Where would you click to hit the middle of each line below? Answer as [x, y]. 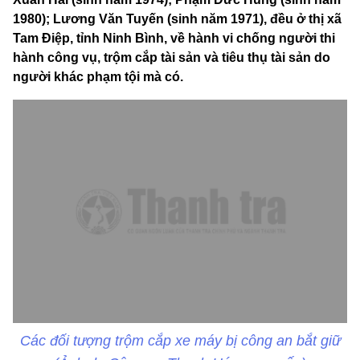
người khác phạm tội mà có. [98, 77]
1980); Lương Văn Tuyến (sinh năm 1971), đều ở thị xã [177, 19]
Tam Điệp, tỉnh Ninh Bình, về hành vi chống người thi [174, 39]
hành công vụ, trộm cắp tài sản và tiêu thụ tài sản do [172, 58]
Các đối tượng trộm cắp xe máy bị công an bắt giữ [180, 340]
